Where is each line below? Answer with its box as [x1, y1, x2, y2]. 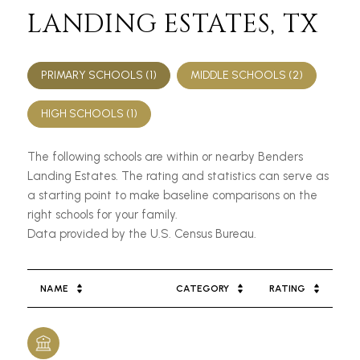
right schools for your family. [27, 207, 178, 222]
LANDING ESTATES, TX [27, 6, 318, 42]
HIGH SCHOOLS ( [41, 106, 130, 121]
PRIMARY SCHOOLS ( [41, 67, 149, 82]
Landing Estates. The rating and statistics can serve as [27, 168, 329, 183]
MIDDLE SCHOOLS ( [190, 67, 292, 82]
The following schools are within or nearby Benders [27, 149, 303, 164]
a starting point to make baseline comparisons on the [27, 187, 317, 202]
